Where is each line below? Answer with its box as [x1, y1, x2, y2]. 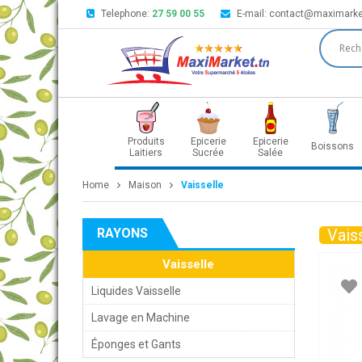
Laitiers [129, 147, 162, 158]
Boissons [311, 141, 354, 152]
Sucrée [192, 147, 224, 158]
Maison [128, 179, 162, 191]
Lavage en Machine [91, 311, 190, 324]
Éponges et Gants [91, 338, 181, 351]
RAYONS [97, 225, 148, 241]
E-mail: [237, 8, 269, 19]
